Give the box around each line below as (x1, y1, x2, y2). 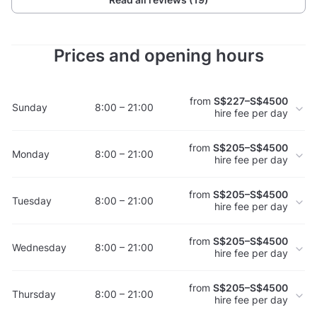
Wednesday (12, 241, 67, 253)
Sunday (12, 100, 47, 113)
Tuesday (12, 194, 52, 207)
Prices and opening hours (53, 45, 264, 67)
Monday (12, 147, 50, 160)
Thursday (12, 287, 56, 300)
